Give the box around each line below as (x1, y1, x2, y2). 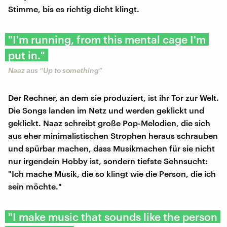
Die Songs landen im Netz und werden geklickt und (8, 105, 204, 116)
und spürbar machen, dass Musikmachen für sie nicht (8, 143, 215, 154)
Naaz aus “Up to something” (8, 66, 102, 75)
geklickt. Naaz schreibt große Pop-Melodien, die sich (8, 118, 210, 128)
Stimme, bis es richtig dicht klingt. (8, 4, 139, 14)
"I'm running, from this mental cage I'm (8, 33, 206, 46)
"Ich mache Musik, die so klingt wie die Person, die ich (8, 169, 216, 179)
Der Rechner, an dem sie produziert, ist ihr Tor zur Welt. (8, 93, 219, 103)
